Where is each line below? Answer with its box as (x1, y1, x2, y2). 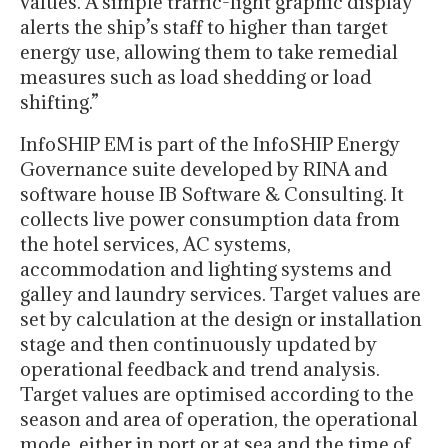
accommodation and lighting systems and (20, 256, 392, 281)
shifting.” (20, 89, 99, 114)
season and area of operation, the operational (20, 406, 418, 431)
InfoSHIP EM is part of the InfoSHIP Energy (20, 131, 400, 156)
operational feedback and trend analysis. (20, 356, 380, 381)
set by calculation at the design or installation (20, 306, 422, 331)
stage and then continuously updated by (20, 331, 377, 356)
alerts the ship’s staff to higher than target (20, 14, 388, 39)
